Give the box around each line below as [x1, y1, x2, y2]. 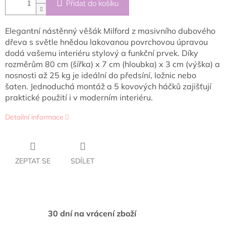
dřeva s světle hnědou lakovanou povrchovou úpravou [5, 37, 208, 47]
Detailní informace [5, 112, 64, 122]
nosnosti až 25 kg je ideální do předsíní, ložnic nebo [5, 70, 196, 81]
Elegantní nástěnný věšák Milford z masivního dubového [5, 26, 215, 36]
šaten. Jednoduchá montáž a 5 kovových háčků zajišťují [5, 81, 211, 92]
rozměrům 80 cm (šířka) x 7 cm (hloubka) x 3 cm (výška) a [5, 59, 220, 70]
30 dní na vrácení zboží [48, 208, 136, 219]
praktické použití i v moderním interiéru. [5, 92, 153, 103]
